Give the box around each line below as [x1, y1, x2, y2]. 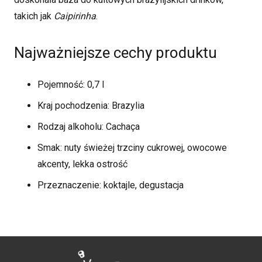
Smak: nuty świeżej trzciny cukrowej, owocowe [37, 142, 227, 153]
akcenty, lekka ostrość [37, 158, 127, 170]
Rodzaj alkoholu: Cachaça [37, 120, 140, 132]
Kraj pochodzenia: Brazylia [37, 99, 144, 111]
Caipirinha [54, 10, 96, 22]
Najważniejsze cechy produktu [14, 43, 217, 61]
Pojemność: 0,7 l [37, 78, 104, 90]
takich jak [14, 10, 54, 22]
